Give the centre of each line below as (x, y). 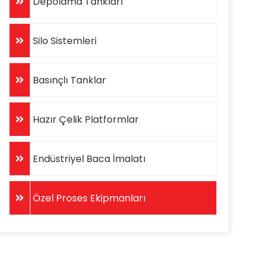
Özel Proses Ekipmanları (88, 198)
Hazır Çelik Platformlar (84, 119)
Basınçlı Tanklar (68, 80)
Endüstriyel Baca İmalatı (88, 159)
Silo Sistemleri (63, 41)
